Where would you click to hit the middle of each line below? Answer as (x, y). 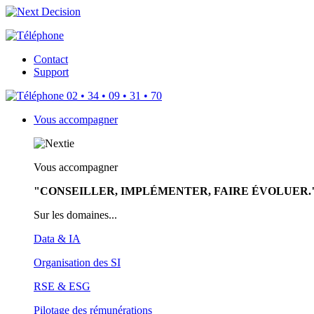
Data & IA (57, 239)
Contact (51, 59)
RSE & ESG (62, 286)
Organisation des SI (77, 262)
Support (51, 72)
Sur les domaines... (75, 215)
